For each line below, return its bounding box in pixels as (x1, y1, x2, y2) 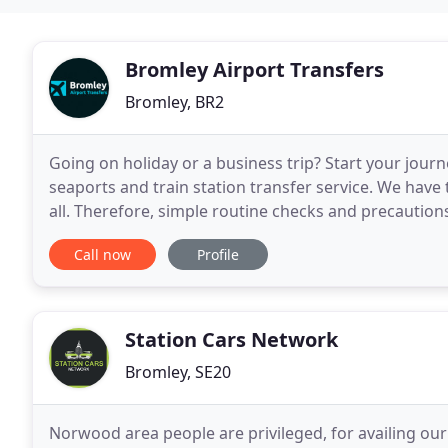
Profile (197, 245, 239, 264)
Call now (74, 245, 131, 264)
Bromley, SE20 (125, 361, 231, 383)
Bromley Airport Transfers (125, 56, 384, 83)
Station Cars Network (125, 326, 338, 353)
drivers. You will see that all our (49, 224, 284, 246)
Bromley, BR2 (125, 91, 224, 113)
